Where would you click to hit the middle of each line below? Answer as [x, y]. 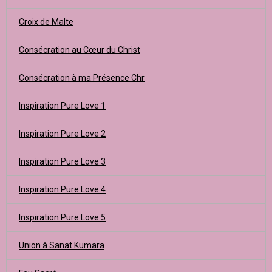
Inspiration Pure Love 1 [62, 106]
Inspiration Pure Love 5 [62, 217]
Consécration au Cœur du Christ [80, 50]
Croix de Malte [46, 22]
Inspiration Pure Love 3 [62, 161]
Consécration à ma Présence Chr [82, 78]
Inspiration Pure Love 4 [62, 189]
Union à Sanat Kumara [62, 245]
